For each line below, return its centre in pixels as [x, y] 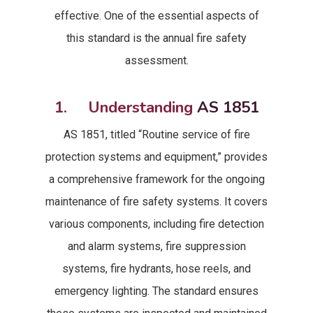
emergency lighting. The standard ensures [156, 291]
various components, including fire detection [156, 224]
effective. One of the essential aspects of [156, 16]
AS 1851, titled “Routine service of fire [156, 134]
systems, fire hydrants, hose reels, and [156, 269]
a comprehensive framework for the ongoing [156, 179]
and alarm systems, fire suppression [156, 246]
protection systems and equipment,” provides [156, 157]
